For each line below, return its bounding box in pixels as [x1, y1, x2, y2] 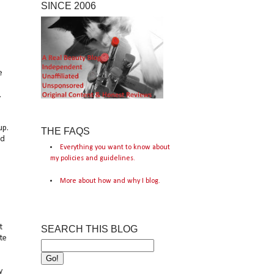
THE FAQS [40, 125, 90, 136]
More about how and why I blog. [59, 177, 160, 185]
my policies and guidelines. [50, 154, 135, 162]
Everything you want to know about [59, 143, 170, 151]
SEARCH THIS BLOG [40, 223, 138, 234]
